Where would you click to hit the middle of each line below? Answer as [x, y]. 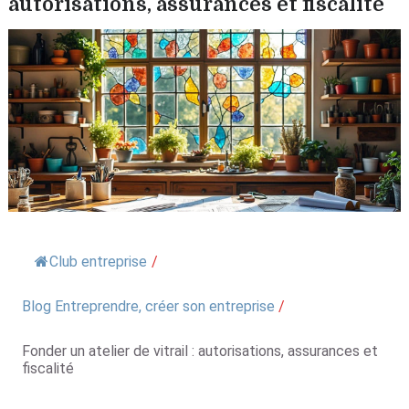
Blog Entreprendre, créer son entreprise [148, 306]
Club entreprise [98, 262]
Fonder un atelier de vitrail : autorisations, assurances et [199, 351]
